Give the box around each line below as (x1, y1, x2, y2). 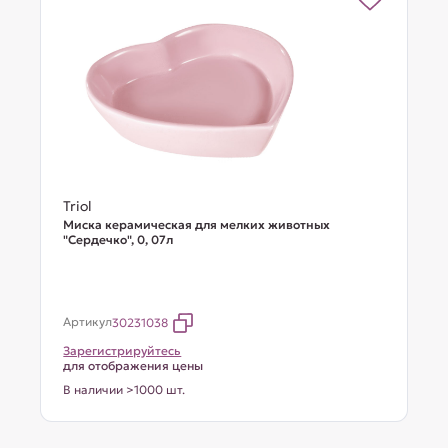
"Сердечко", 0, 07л (63, 232, 174, 247)
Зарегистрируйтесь (63, 343, 182, 358)
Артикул (63, 314, 113, 329)
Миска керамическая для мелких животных (63, 217, 331, 232)
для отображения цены (63, 358, 204, 373)
